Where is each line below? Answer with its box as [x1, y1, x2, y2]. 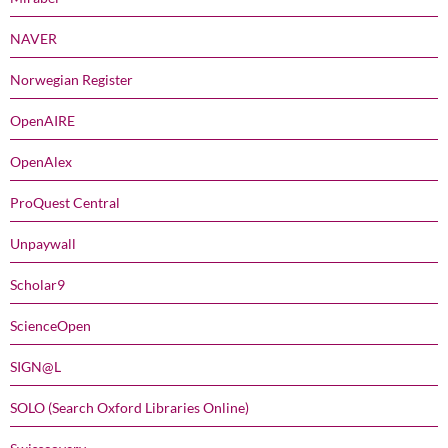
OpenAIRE [10, 111, 75, 129]
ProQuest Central [10, 193, 120, 211]
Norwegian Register [10, 70, 133, 88]
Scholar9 [10, 275, 65, 293]
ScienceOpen [10, 316, 91, 334]
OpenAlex [10, 152, 72, 170]
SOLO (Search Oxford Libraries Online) [10, 398, 249, 416]
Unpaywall [10, 234, 76, 252]
